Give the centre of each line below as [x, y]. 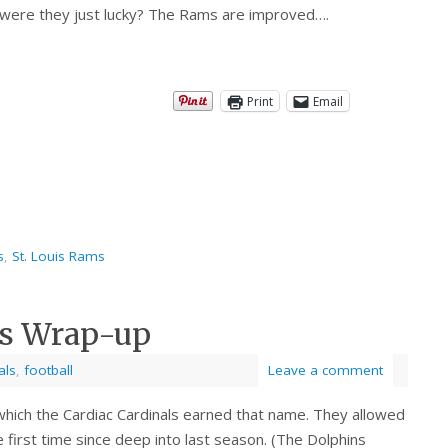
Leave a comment [325, 370]
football [48, 370]
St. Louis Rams [58, 256]
